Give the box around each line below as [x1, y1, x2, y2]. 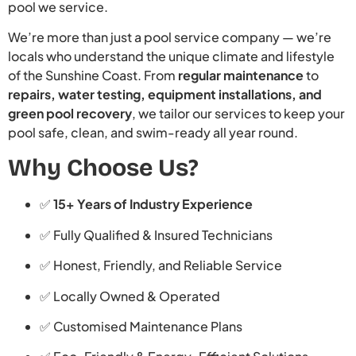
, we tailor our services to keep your [132, 105, 345, 122]
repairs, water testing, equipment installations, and [8, 86, 322, 103]
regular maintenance [178, 67, 304, 83]
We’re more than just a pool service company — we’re [8, 29, 331, 45]
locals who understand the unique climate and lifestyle [8, 48, 335, 64]
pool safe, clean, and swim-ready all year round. [8, 124, 298, 141]
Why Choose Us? [8, 153, 199, 183]
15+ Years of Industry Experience [53, 195, 253, 213]
